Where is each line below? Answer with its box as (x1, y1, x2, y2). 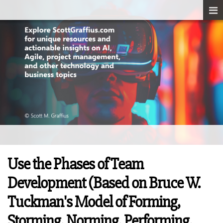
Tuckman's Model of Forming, (7, 193, 180, 212)
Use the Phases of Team (7, 155, 143, 174)
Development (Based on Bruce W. (7, 174, 200, 193)
